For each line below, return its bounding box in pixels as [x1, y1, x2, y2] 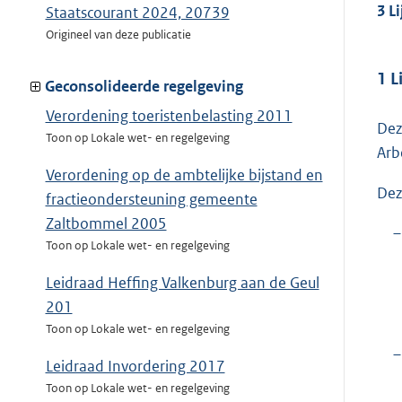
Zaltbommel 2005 [45, 214, 167, 234]
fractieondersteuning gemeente [45, 189, 258, 210]
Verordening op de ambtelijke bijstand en [45, 165, 323, 186]
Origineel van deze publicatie [45, 27, 191, 43]
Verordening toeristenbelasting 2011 [45, 106, 293, 127]
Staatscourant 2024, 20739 [45, 3, 230, 23]
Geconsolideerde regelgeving [45, 76, 243, 97]
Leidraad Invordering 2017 [45, 356, 225, 377]
